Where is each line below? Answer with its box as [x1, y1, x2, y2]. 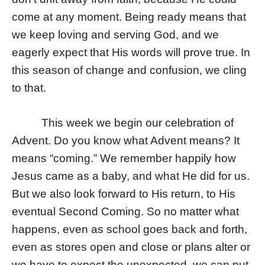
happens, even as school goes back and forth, [12, 222, 247, 235]
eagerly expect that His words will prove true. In [12, 46, 250, 59]
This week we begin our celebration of [12, 116, 234, 129]
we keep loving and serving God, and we [12, 28, 219, 41]
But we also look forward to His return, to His [12, 187, 235, 200]
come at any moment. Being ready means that [12, 11, 246, 24]
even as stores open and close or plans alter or [12, 240, 250, 253]
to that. [12, 82, 46, 95]
